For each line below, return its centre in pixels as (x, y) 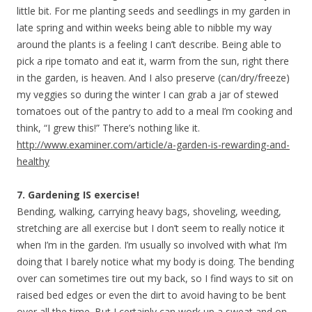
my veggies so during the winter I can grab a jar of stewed (148, 94)
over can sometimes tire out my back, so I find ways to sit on (155, 278)
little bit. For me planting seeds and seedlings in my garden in (154, 10)
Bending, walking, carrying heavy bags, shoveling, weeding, (149, 211)
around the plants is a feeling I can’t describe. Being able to (149, 44)
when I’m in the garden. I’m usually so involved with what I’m (152, 244)
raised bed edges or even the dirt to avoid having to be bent (151, 295)
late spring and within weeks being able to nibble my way (144, 27)
